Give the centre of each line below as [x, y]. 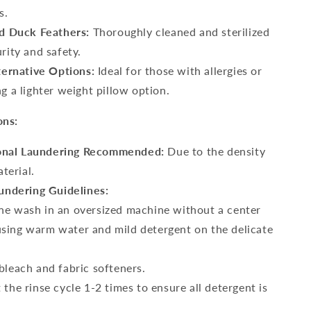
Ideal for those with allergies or [178, 70]
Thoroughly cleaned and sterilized [180, 32]
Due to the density [215, 151]
